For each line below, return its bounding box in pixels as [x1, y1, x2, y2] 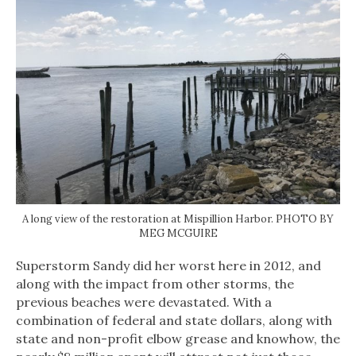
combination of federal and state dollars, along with [16, 312, 332, 329]
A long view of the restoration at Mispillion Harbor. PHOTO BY [22, 212, 334, 226]
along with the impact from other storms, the [16, 276, 294, 292]
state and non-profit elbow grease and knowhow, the [16, 331, 340, 347]
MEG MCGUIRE [138, 226, 218, 241]
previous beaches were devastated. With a [16, 294, 272, 311]
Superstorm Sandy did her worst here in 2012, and [16, 257, 321, 274]
